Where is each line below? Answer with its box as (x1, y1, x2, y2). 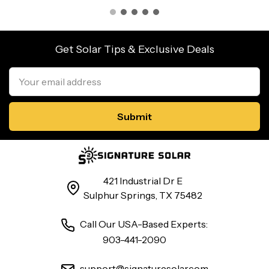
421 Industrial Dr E (103, 174, 183, 187)
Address (9, 77, 38, 86)
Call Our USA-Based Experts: (78, 217, 208, 230)
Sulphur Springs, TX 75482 (83, 189, 203, 201)
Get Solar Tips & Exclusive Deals (55, 43, 214, 56)
